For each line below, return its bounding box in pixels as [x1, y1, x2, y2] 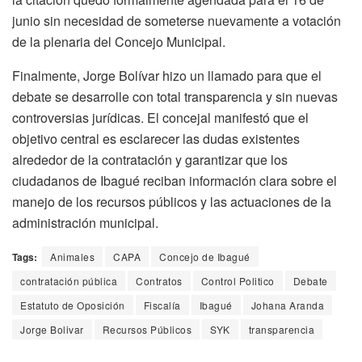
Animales [50, 250, 95, 264]
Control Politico [200, 274, 275, 288]
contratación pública [20, 274, 117, 288]
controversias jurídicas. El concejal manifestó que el [12, 108, 309, 128]
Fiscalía [143, 298, 181, 313]
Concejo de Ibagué [159, 250, 250, 264]
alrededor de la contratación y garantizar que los [12, 150, 288, 170]
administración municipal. [12, 213, 158, 233]
